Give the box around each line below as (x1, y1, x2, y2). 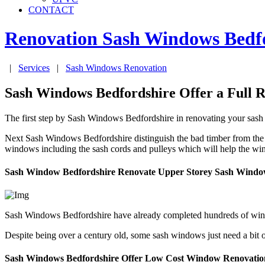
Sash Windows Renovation (66, 62, 167, 73)
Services (18, 62, 50, 73)
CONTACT (28, 5, 74, 15)
